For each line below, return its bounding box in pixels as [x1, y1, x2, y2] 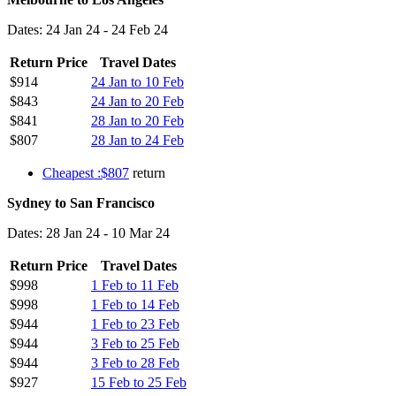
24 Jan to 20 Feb [91, 93, 184, 109]
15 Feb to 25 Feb [91, 374, 187, 390]
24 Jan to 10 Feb [91, 73, 184, 89]
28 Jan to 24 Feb [91, 132, 184, 148]
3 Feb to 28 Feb [91, 354, 179, 370]
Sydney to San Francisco [7, 194, 155, 210]
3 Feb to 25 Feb [91, 335, 179, 351]
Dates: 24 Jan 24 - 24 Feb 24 [7, 21, 168, 37]
